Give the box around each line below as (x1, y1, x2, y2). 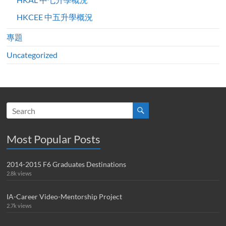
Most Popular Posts (7, 132, 101, 146)
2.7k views (7, 202, 32, 209)
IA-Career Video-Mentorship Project (7, 192, 123, 201)
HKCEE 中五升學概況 (17, 12, 93, 22)
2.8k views (7, 170, 32, 177)
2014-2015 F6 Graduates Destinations (7, 160, 127, 169)
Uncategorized (7, 50, 58, 60)
